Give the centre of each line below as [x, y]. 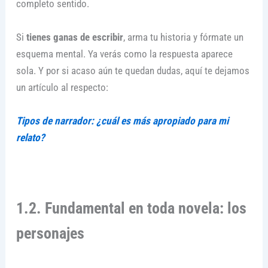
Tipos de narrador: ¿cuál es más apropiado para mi [122, 121]
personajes [50, 234]
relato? [30, 137]
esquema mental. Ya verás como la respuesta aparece [124, 54]
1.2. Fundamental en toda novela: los [131, 208]
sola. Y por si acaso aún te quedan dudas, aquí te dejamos [133, 71]
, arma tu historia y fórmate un [183, 37]
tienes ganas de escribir [74, 37]
